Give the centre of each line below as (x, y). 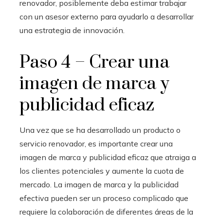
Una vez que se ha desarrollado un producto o (100, 130)
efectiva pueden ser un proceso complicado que (104, 198)
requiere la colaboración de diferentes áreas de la (106, 211)
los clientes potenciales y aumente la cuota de (102, 171)
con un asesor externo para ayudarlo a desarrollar (107, 16)
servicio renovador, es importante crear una (96, 143)
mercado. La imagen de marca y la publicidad (99, 184)
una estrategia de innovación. (72, 30)
